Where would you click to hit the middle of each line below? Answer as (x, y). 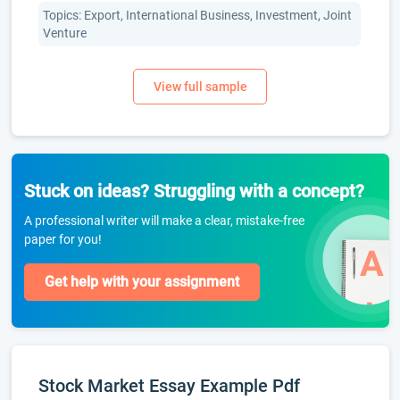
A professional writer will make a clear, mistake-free (164, 221)
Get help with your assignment (142, 282)
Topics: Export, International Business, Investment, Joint (197, 15)
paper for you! (62, 239)
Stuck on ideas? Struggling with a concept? (194, 191)
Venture (64, 33)
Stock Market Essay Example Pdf (169, 386)
